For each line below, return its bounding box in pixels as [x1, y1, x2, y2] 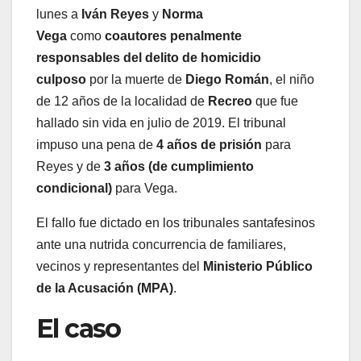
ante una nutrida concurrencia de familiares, [36, 237, 286, 251]
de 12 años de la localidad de [36, 93, 208, 108]
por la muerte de [86, 72, 185, 86]
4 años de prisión [156, 137, 265, 151]
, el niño [269, 72, 314, 86]
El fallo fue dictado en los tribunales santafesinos [36, 215, 315, 230]
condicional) [36, 180, 112, 195]
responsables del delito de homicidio [36, 50, 261, 64]
